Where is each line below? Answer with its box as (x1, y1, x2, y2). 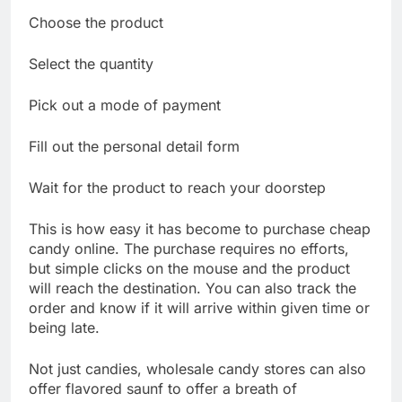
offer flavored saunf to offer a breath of (29, 379, 297, 398)
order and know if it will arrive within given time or (29, 298, 370, 317)
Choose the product (29, 13, 163, 31)
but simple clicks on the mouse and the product (29, 258, 350, 277)
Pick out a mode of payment (29, 95, 221, 114)
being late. (29, 318, 100, 336)
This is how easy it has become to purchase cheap (29, 219, 371, 238)
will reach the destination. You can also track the (29, 278, 356, 297)
